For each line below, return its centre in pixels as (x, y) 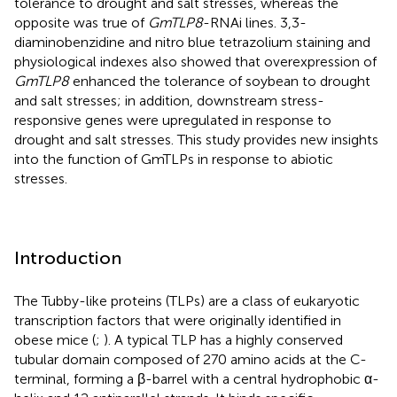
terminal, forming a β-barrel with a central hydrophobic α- (197, 378)
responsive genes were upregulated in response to (173, 120)
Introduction (68, 257)
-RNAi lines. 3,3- (255, 22)
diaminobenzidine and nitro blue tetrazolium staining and (192, 42)
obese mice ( (55, 339)
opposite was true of (81, 22)
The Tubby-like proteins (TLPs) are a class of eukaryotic (187, 300)
